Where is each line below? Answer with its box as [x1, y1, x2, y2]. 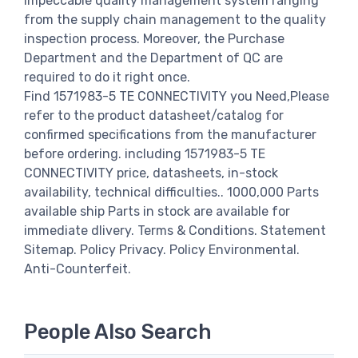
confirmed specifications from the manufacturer [24, 126, 316, 142]
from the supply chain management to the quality [24, 11, 326, 27]
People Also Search [24, 320, 212, 344]
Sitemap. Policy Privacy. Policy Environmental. [24, 241, 300, 257]
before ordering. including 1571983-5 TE [24, 145, 265, 161]
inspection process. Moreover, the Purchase [24, 30, 284, 46]
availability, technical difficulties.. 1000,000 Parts [24, 184, 319, 200]
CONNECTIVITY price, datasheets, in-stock [24, 165, 278, 181]
